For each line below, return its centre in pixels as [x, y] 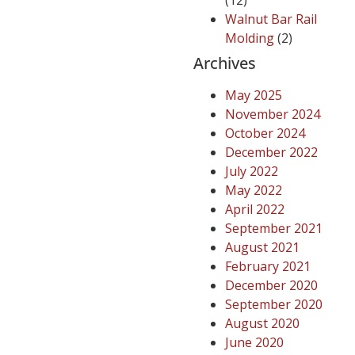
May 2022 [254, 191]
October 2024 [265, 134]
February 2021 [268, 267]
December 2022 [271, 153]
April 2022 [255, 210]
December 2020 [271, 286]
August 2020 [262, 324]
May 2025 [254, 95]
